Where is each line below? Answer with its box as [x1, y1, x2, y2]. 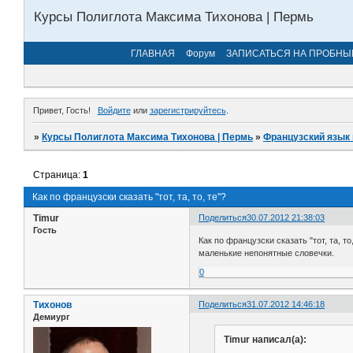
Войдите [97, 105, 131, 115]
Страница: [33, 169, 84, 180]
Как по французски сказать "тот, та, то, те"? [32, 191, 226, 203]
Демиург [33, 312, 70, 322]
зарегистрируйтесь [149, 105, 226, 115]
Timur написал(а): [223, 334, 307, 346]
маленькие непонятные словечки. [199, 248, 335, 258]
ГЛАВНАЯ [131, 47, 175, 59]
